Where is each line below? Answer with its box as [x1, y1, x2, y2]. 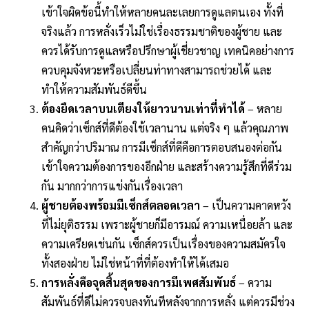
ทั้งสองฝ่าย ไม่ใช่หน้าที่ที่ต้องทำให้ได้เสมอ [41, 255, 229, 270]
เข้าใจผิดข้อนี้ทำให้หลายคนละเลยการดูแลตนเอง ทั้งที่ [41, 4, 283, 19]
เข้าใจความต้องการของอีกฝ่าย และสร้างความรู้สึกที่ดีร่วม [41, 159, 292, 174]
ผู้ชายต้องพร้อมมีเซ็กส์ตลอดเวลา [41, 197, 200, 212]
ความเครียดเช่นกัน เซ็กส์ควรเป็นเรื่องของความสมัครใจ [41, 236, 286, 251]
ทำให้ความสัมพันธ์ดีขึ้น [41, 81, 147, 97]
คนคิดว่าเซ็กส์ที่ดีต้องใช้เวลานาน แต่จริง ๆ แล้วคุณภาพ [41, 120, 288, 135]
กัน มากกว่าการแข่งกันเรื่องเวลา [41, 178, 183, 193]
